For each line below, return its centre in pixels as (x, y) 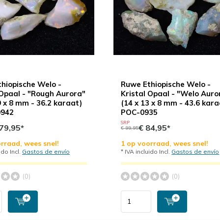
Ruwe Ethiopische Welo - (166, 84)
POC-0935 (139, 112)
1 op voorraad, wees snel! (165, 143)
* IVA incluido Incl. (146, 151)
